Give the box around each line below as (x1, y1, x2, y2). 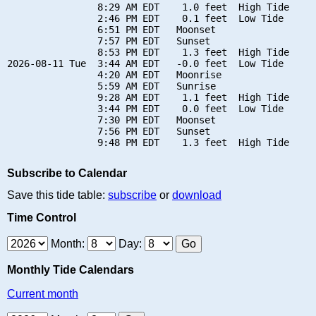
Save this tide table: (7, 189, 108, 202)
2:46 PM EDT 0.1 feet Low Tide (7, 12, 284, 24)
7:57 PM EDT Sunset (7, 35, 210, 47)
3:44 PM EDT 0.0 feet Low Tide (7, 102, 284, 114)
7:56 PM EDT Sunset (7, 125, 210, 137)
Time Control (7, 211, 76, 224)
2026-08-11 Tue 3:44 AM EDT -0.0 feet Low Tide (7, 57, 284, 69)
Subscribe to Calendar (7, 167, 127, 180)
